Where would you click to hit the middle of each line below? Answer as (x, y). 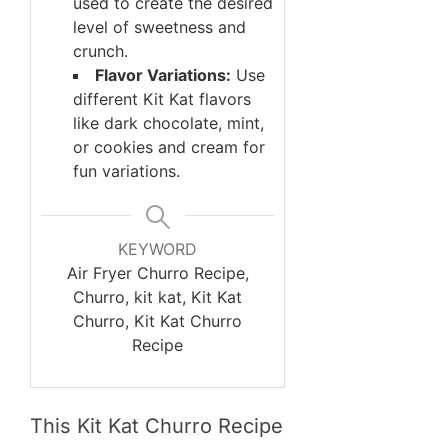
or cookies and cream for (169, 147)
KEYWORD (158, 249)
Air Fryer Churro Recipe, (157, 273)
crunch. (100, 51)
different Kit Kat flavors (162, 99)
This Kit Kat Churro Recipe (156, 426)
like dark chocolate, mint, (168, 123)
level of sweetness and (159, 27)
